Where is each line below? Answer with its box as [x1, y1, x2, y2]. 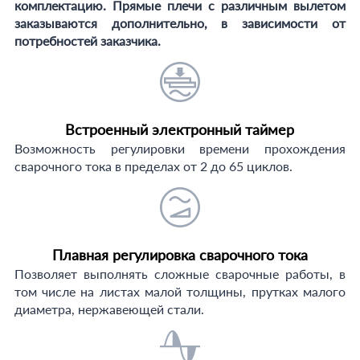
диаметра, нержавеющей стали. [14, 301, 204, 317]
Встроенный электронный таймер [65, 121, 295, 138]
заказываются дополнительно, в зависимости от [14, 15, 346, 31]
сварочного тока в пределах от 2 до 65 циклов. [14, 158, 292, 174]
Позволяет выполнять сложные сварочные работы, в [14, 266, 346, 281]
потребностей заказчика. [14, 33, 161, 48]
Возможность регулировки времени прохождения [14, 141, 346, 156]
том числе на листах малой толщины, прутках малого [14, 284, 346, 299]
